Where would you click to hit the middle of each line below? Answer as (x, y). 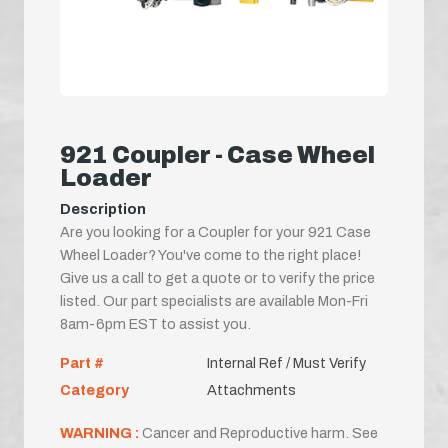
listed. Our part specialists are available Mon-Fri (214, 300)
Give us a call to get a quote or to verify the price (217, 277)
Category (94, 389)
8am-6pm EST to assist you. (155, 323)
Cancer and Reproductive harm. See (260, 432)
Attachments (251, 389)
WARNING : (101, 432)
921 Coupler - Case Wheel (217, 154)
